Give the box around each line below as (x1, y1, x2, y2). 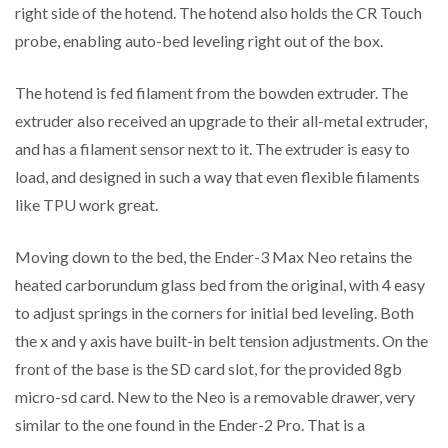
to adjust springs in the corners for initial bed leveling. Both (15, 303, 414, 323)
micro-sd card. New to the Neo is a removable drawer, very (15, 387, 415, 407)
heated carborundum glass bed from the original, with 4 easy (15, 275, 425, 295)
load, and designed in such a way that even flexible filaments (15, 167, 420, 187)
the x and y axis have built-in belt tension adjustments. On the (15, 331, 428, 351)
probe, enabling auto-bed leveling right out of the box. (15, 31, 383, 51)
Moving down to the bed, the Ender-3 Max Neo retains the (15, 247, 412, 267)
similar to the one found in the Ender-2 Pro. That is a (15, 415, 365, 435)
